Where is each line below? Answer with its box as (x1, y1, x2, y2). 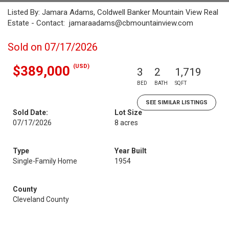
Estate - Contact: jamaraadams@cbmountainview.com (8, 18, 193, 28)
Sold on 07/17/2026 (8, 41, 98, 53)
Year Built (114, 147, 147, 155)
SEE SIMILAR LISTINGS (146, 99, 208, 106)
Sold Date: (13, 108, 48, 117)
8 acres (114, 119, 138, 127)
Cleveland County (13, 195, 69, 203)
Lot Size (114, 108, 142, 117)
